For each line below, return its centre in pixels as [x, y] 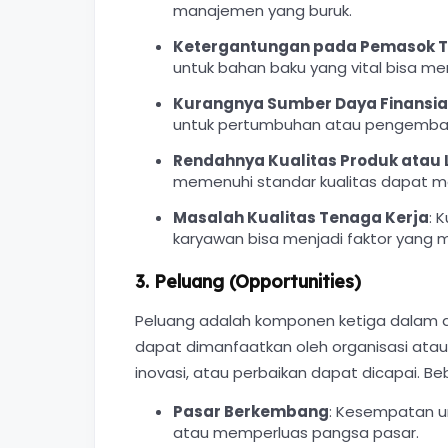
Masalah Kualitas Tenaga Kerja [300, 217]
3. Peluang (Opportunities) [248, 281]
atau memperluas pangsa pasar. [295, 432]
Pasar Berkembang [250, 411]
